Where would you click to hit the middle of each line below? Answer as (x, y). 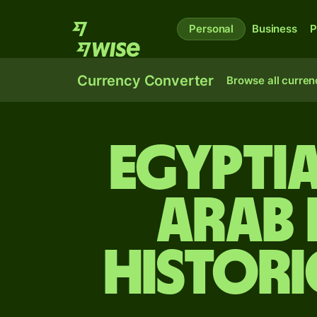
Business (275, 29)
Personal (212, 29)
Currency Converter (146, 81)
